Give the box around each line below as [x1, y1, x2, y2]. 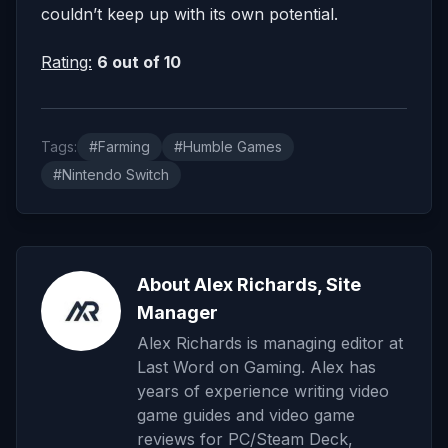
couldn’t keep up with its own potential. [41, 4, 338, 25]
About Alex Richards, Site [137, 274, 361, 296]
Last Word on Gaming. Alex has [137, 357, 376, 378]
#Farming [89, 138, 150, 156]
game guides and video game [137, 405, 355, 426]
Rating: [41, 52, 92, 73]
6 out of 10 [97, 52, 181, 73]
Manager [137, 302, 218, 324]
